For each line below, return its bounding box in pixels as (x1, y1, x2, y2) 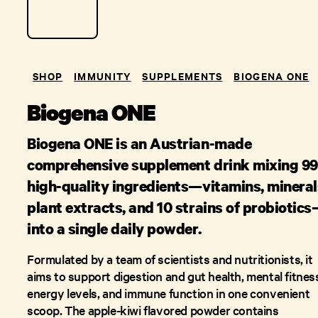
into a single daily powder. (27, 219, 202, 238)
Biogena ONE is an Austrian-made (27, 133, 252, 153)
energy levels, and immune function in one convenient (27, 285, 310, 301)
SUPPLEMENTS (142, 68, 223, 83)
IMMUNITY (74, 68, 131, 83)
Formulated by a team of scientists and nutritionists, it (27, 251, 313, 267)
